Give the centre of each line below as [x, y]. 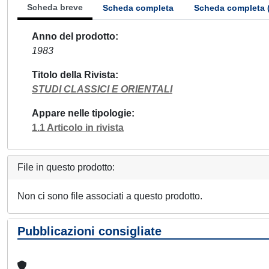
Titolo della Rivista [74, 75]
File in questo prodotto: [66, 167]
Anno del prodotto [74, 36]
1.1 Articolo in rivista [78, 128]
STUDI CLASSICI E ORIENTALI [102, 89]
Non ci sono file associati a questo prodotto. [110, 196]
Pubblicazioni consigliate [89, 231]
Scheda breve [55, 7]
